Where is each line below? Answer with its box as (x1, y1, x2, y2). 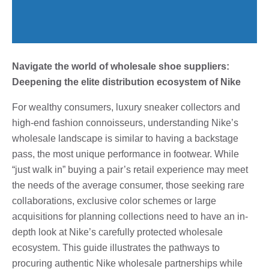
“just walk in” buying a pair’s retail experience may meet (12, 164, 248, 175)
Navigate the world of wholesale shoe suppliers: (12, 61, 229, 71)
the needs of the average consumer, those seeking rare (12, 180, 244, 190)
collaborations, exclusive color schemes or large (12, 195, 216, 206)
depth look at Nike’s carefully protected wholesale (12, 226, 223, 237)
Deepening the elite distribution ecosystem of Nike (12, 76, 241, 87)
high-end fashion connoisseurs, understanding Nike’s (12, 117, 238, 128)
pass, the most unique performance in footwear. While (12, 148, 239, 159)
